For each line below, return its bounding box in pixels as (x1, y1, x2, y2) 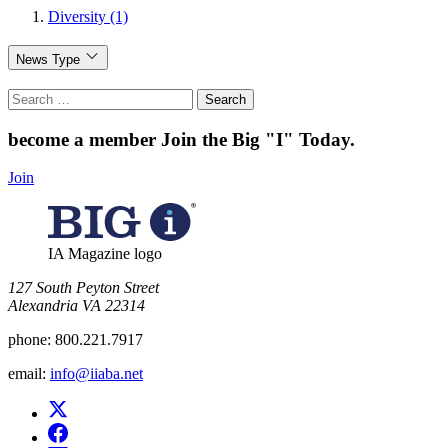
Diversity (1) (48, 8, 128, 26)
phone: (8, 331, 51, 349)
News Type (16, 52, 80, 68)
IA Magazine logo (48, 245, 162, 263)
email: (8, 365, 46, 383)
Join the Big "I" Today (161, 128, 350, 150)
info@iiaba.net (50, 365, 143, 383)
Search (7, 87, 50, 105)
